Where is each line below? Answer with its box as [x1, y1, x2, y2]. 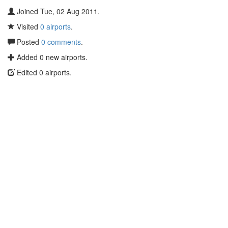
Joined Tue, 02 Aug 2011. [15, 6, 100, 16]
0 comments [41, 37, 81, 47]
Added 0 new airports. [15, 52, 88, 62]
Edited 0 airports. [15, 67, 72, 77]
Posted [15, 37, 41, 47]
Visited [15, 21, 40, 32]
